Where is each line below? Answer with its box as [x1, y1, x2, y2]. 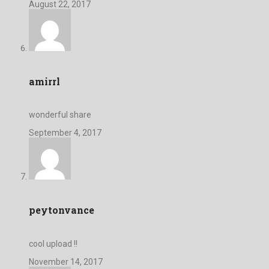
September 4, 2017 [29, 128, 101, 138]
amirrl [29, 74, 60, 88]
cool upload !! [29, 238, 77, 249]
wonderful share [29, 110, 91, 120]
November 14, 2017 [29, 256, 103, 267]
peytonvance [29, 204, 94, 217]
